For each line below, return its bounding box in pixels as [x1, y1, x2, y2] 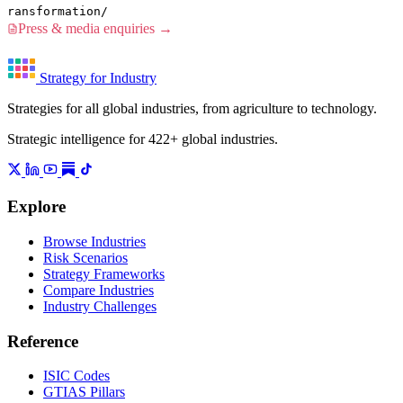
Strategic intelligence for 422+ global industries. [7, 131, 278, 148]
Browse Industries [43, 233, 146, 249]
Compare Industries [43, 282, 154, 298]
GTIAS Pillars [43, 384, 125, 400]
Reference [7, 331, 78, 351]
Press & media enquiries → [18, 21, 173, 37]
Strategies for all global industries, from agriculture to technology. [7, 101, 377, 117]
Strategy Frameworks [43, 265, 165, 282]
